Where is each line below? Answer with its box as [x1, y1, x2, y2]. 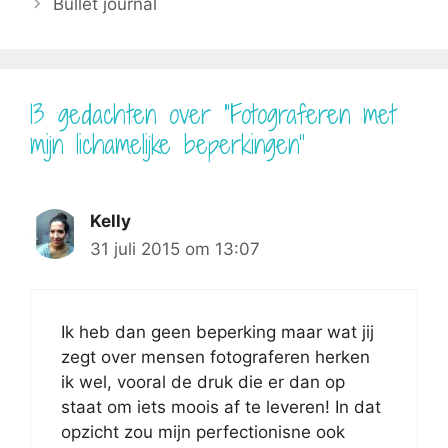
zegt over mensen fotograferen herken [61, 347, 370, 368]
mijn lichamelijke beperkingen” [30, 125, 305, 162]
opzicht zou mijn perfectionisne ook [61, 422, 345, 443]
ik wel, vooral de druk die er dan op [61, 372, 345, 393]
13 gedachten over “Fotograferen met [30, 95, 396, 132]
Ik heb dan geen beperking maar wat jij [61, 322, 374, 343]
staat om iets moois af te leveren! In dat [61, 397, 381, 418]
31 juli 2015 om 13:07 [90, 238, 260, 259]
